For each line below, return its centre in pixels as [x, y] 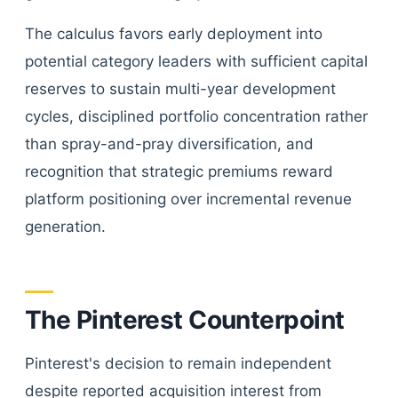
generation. [65, 227]
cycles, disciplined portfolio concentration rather [196, 116]
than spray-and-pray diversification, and [169, 144]
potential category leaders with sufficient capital [196, 61]
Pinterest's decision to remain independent [178, 363]
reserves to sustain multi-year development [180, 89]
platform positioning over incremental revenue [188, 199]
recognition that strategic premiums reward [179, 171]
